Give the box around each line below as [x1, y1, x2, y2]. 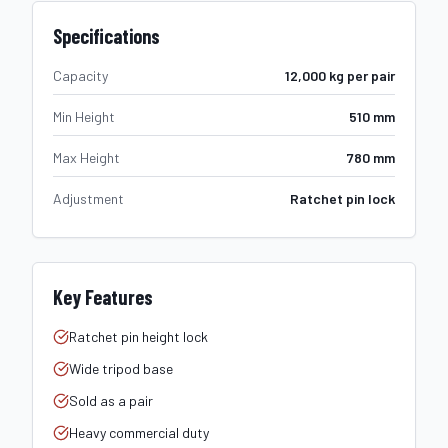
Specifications [53, 24, 160, 48]
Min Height [53, 108, 115, 125]
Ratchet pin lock [290, 190, 395, 207]
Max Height [53, 149, 120, 166]
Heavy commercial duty [69, 424, 209, 441]
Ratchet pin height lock [69, 328, 208, 345]
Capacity [53, 67, 108, 84]
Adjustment [53, 190, 124, 207]
